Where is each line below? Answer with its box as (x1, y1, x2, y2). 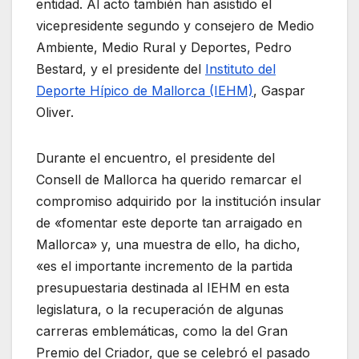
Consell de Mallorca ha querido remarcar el (36, 171, 301, 188)
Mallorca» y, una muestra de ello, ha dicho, (36, 236, 301, 252)
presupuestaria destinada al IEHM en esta (36, 279, 289, 296)
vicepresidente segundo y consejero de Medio (36, 17, 314, 34)
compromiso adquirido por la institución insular (36, 192, 321, 209)
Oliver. (36, 103, 78, 120)
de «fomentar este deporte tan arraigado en (36, 214, 302, 231)
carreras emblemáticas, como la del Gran (36, 322, 288, 339)
